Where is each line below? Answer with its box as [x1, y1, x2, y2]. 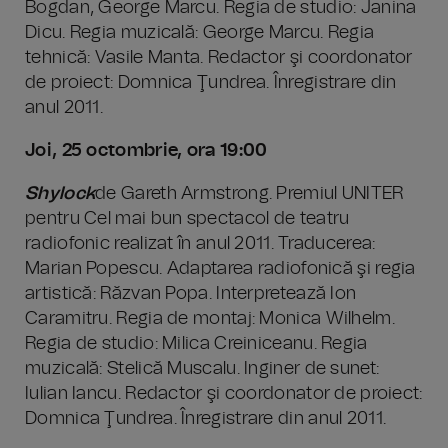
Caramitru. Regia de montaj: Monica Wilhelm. [25, 310, 395, 328]
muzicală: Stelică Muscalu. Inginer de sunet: [25, 360, 380, 378]
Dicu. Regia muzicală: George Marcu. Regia [25, 24, 375, 42]
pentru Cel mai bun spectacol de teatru [25, 210, 350, 228]
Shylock [25, 185, 96, 203]
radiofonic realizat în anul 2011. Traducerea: [25, 235, 376, 253]
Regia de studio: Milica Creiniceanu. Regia [25, 335, 368, 353]
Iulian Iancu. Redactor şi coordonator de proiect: [25, 385, 423, 403]
